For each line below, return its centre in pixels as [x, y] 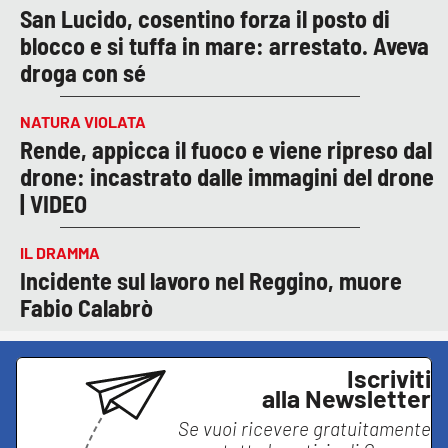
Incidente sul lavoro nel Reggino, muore [211, 280]
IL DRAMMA [60, 252]
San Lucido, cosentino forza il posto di [205, 18]
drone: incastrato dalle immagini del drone [227, 176]
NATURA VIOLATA [83, 121]
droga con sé [83, 72]
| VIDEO [53, 203]
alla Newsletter [346, 397]
